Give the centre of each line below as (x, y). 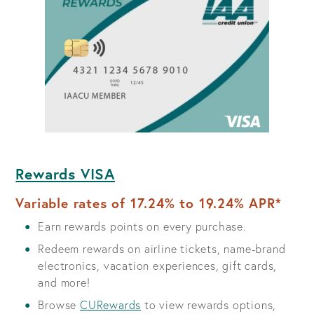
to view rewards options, (209, 305)
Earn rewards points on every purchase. (142, 226)
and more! (64, 282)
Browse (59, 305)
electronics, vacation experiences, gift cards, (158, 266)
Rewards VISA (65, 174)
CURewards (111, 305)
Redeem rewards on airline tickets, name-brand (162, 249)
